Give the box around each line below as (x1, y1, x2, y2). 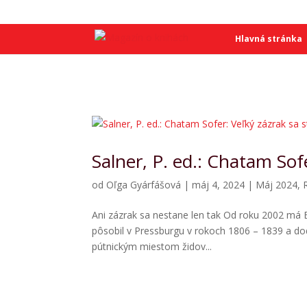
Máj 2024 (256, 178, 298, 191)
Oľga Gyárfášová (106, 178, 182, 191)
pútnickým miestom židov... (92, 240, 212, 253)
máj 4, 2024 (192, 178, 245, 191)
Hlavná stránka (234, 33, 302, 45)
